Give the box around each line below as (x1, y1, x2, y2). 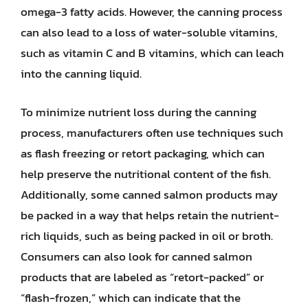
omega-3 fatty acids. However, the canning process (21, 3, 283, 21)
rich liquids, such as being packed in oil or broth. (21, 226, 273, 245)
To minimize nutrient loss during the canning (21, 102, 256, 121)
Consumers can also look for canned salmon (21, 247, 252, 265)
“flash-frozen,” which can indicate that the (21, 288, 241, 307)
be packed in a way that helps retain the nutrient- (21, 206, 279, 224)
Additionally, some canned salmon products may (21, 185, 278, 203)
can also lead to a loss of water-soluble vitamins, (21, 23, 278, 41)
